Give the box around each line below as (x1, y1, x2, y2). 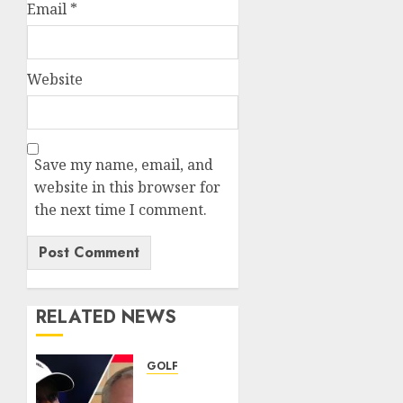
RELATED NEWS (36, 304, 176, 331)
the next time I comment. (34, 200, 207, 220)
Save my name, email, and (34, 155, 213, 175)
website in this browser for (34, 177, 220, 198)
